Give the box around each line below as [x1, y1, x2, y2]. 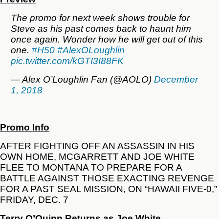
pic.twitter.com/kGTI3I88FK [11, 56, 124, 66]
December [154, 74, 198, 85]
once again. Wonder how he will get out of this [11, 34, 203, 44]
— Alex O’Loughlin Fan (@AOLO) [11, 74, 154, 85]
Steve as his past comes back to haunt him [11, 23, 192, 34]
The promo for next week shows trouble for [11, 13, 190, 23]
